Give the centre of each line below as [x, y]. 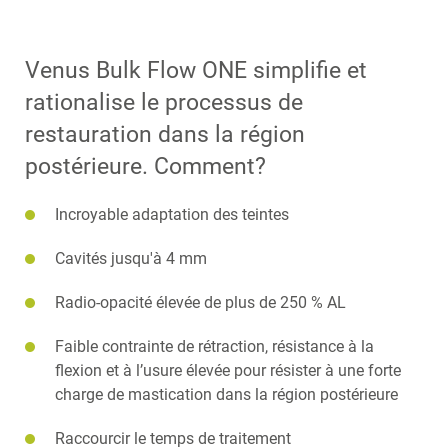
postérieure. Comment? [145, 166]
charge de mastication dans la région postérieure [226, 394]
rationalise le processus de [164, 102]
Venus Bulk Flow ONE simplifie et [196, 70]
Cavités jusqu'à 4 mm [131, 258]
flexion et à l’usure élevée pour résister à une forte [228, 370]
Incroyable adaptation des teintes [172, 214]
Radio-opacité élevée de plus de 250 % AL [200, 302]
